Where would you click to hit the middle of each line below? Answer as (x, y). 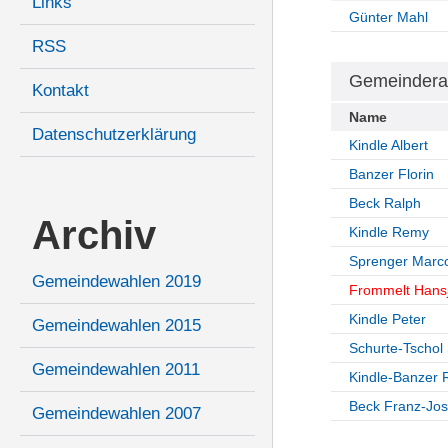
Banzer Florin (391, 174)
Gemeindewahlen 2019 (116, 282)
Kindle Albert (388, 145)
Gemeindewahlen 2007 (116, 414)
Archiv (94, 235)
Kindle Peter (387, 319)
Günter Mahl (388, 17)
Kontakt (60, 91)
